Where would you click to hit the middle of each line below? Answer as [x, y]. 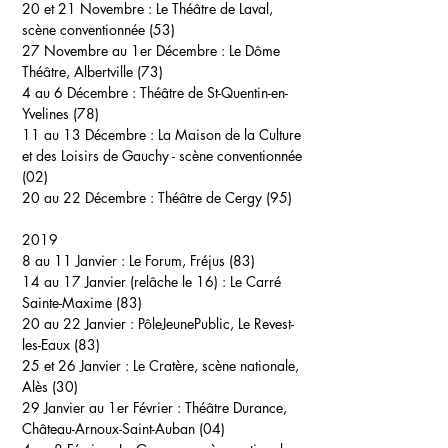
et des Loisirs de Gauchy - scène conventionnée [162, 155]
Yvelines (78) [62, 113]
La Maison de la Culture [229, 134]
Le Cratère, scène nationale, [216, 365]
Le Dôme [254, 50]
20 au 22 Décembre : [90, 197]
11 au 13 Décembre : [90, 134]
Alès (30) [50, 386]
